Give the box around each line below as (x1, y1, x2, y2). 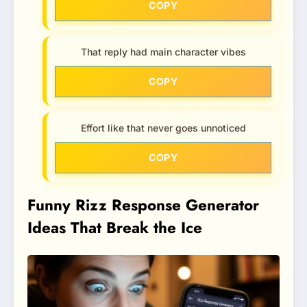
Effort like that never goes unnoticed (80, 122, 246, 134)
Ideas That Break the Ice (27, 217, 202, 239)
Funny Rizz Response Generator (27, 194, 259, 217)
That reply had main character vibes (80, 46, 246, 58)
